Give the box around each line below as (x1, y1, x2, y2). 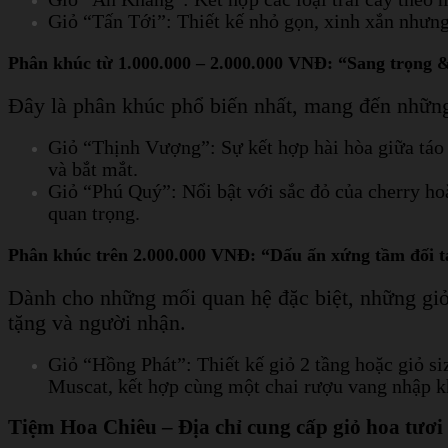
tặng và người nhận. (8, 310, 186, 335)
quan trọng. (48, 202, 140, 224)
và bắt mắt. (48, 158, 138, 180)
